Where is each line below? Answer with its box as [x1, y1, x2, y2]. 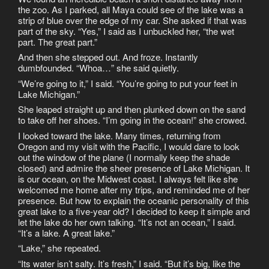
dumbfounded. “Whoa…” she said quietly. [18, 61, 179, 74]
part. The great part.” [18, 35, 97, 48]
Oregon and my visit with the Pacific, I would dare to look [18, 139, 240, 153]
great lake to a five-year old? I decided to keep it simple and [18, 204, 250, 217]
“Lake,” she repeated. [18, 241, 101, 255]
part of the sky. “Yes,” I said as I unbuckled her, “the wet [18, 24, 234, 37]
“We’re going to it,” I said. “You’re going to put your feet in [18, 76, 237, 89]
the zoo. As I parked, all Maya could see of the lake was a [18, 2, 243, 16]
